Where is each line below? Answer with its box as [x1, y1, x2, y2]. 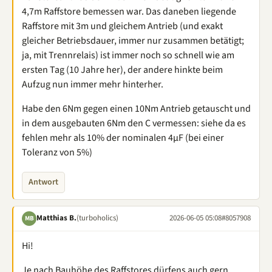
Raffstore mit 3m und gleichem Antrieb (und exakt [22, 19, 223, 33]
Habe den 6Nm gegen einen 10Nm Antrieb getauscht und [22, 101, 251, 115]
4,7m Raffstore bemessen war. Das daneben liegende [22, 4, 236, 18]
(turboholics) [76, 212, 118, 223]
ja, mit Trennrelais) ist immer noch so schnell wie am [22, 48, 234, 62]
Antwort [29, 175, 58, 188]
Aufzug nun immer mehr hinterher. [22, 77, 163, 91]
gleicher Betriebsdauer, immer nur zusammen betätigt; [22, 33, 244, 47]
